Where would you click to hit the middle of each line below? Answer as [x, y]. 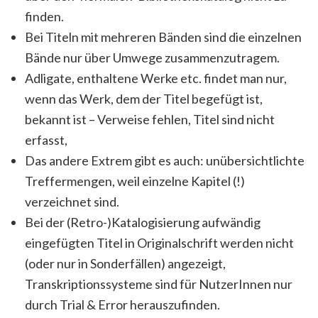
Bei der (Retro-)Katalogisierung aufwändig [143, 222]
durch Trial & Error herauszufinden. [122, 305]
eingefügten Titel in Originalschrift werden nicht [159, 243]
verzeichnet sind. [72, 202]
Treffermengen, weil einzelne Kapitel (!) [135, 181]
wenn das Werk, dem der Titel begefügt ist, [144, 99]
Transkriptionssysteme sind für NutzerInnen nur [159, 284]
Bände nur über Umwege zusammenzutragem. [152, 57]
